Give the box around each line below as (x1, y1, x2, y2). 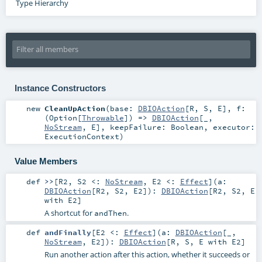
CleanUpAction (44, 104, 105, 113)
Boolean (170, 122, 204, 132)
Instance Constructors (14, 82, 106, 93)
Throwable (81, 113, 124, 123)
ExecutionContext (44, 132, 119, 142)
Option (49, 113, 77, 123)
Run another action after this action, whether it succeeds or (44, 249, 250, 260)
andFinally (44, 227, 91, 237)
